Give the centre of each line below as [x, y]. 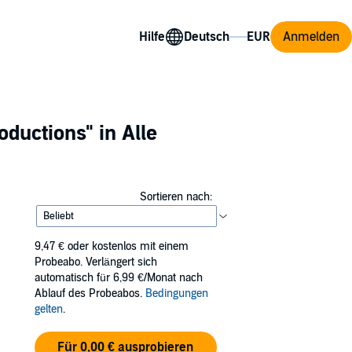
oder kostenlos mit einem [128, 246]
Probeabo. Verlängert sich [96, 262]
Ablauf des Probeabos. [90, 293]
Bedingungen [177, 293]
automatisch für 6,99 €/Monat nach [119, 278]
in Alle [125, 133]
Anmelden [311, 37]
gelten [49, 309]
